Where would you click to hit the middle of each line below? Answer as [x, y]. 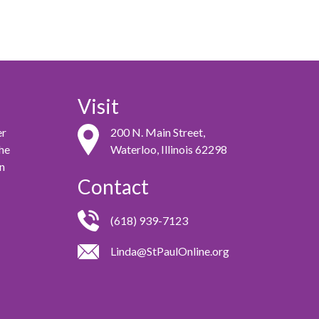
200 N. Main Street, [158, 132]
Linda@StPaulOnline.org [170, 251]
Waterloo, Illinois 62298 [169, 150]
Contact [114, 187]
